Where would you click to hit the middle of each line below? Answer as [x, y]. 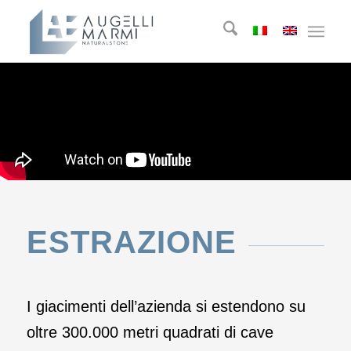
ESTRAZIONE [131, 242]
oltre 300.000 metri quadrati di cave [150, 332]
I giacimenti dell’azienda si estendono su [166, 306]
